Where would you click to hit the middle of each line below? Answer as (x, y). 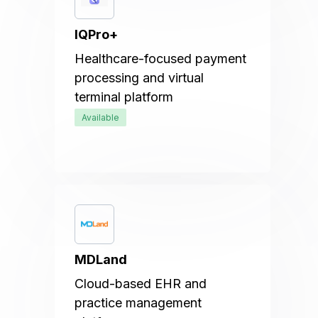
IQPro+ (97, 34)
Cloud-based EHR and (141, 284)
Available (101, 117)
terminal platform (124, 97)
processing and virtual (139, 78)
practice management (138, 303)
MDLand (101, 259)
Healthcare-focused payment (161, 59)
